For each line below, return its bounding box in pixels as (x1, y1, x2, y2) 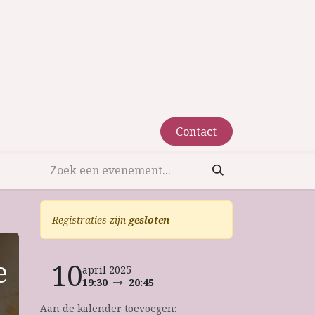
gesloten (129, 213, 169, 226)
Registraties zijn (52, 213, 129, 226)
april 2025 (82, 263, 131, 276)
